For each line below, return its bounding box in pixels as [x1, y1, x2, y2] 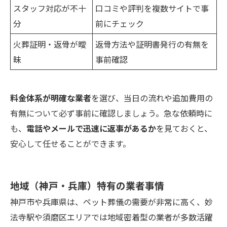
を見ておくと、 [156, 122, 212, 134]
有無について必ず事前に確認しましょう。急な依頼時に [10, 106, 212, 119]
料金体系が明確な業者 [10, 91, 91, 104]
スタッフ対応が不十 [13, 2, 86, 14]
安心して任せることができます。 [10, 137, 131, 149]
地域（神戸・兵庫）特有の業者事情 [10, 178, 164, 192]
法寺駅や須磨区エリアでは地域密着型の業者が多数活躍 [10, 210, 213, 223]
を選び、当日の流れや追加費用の [91, 91, 213, 104]
